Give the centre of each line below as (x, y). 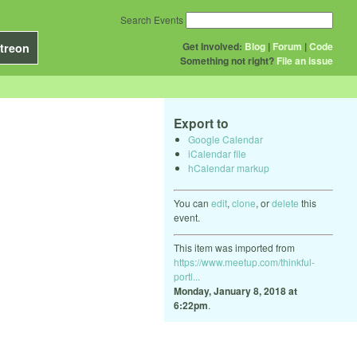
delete (285, 202)
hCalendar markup (229, 167)
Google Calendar (226, 139)
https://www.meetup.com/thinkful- (244, 261)
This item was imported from (234, 247)
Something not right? (227, 61)
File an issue (305, 61)
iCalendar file (217, 153)
